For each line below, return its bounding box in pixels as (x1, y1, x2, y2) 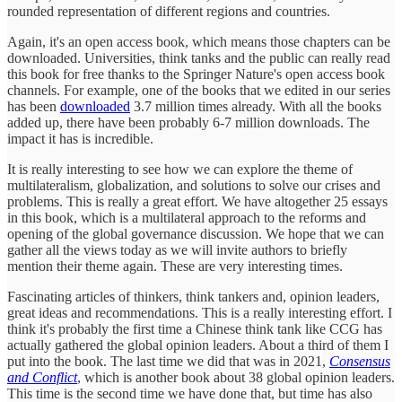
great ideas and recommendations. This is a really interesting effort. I (7, 305, 392, 321)
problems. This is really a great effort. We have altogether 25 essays (7, 194, 388, 210)
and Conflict (7, 370, 77, 386)
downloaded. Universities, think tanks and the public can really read (7, 50, 390, 66)
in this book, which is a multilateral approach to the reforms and (7, 210, 366, 226)
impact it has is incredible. (7, 131, 153, 147)
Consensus (329, 354, 390, 370)
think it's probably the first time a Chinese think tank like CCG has (7, 321, 382, 337)
